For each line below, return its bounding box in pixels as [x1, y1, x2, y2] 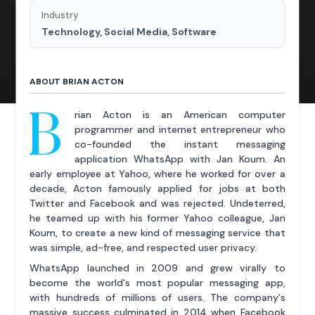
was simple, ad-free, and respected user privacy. [30, 241, 257, 254]
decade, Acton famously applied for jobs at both [30, 182, 285, 195]
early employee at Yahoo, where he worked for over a [30, 167, 285, 180]
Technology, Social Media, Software [41, 25, 217, 38]
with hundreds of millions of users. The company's [30, 291, 285, 304]
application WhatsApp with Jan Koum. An [75, 153, 285, 165]
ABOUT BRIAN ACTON [30, 76, 124, 87]
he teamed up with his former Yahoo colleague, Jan [30, 212, 285, 224]
